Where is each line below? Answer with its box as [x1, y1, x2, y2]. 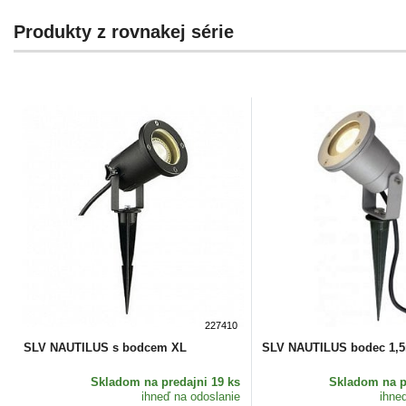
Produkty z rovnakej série [14, 21, 234, 42]
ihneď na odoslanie [140, 389, 240, 403]
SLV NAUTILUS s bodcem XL [24, 340, 187, 354]
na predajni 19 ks [143, 374, 240, 389]
